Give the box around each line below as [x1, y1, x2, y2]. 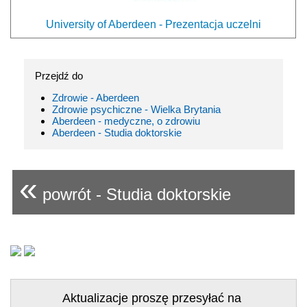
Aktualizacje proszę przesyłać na [62, 291, 245, 305]
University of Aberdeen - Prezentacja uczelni [45, 18, 261, 30]
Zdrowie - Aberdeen [52, 91, 139, 103]
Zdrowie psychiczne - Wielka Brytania [52, 103, 221, 115]
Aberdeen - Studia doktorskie [52, 126, 182, 138]
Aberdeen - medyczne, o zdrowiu [52, 114, 200, 127]
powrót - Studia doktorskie [38, 184, 231, 204]
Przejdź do [35, 69, 83, 82]
